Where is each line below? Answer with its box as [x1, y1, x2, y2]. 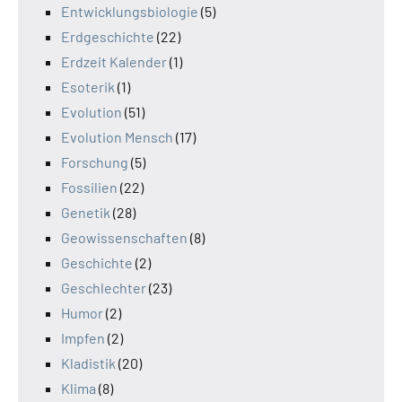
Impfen [61, 329, 105, 347]
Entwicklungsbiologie [61, 3, 198, 21]
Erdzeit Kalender [61, 53, 167, 71]
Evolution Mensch [61, 128, 173, 146]
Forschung [61, 153, 128, 171]
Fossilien [61, 179, 118, 197]
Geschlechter [61, 279, 146, 297]
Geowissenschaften [61, 229, 188, 247]
